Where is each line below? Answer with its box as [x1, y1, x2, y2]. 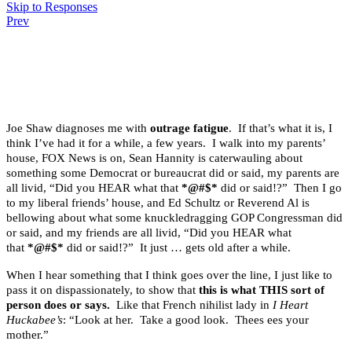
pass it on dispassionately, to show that [6, 284, 199, 297]
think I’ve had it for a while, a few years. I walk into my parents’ [6, 137, 325, 150]
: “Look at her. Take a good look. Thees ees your [63, 313, 309, 327]
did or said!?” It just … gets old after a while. [64, 241, 291, 255]
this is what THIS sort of [199, 284, 324, 297]
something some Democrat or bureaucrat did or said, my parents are [6, 167, 339, 180]
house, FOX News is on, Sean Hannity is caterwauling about [6, 152, 302, 165]
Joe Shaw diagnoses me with [6, 122, 150, 135]
